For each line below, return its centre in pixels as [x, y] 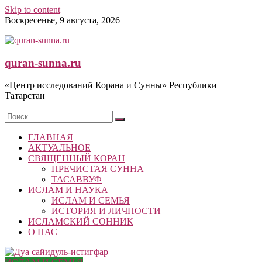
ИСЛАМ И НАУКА [68, 190]
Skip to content [32, 10]
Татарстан [25, 96]
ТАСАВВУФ [77, 180]
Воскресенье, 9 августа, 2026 [62, 20]
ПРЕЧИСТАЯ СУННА [98, 169]
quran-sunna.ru [43, 63]
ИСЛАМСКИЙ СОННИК [81, 222]
